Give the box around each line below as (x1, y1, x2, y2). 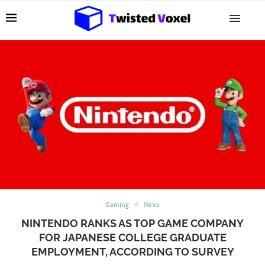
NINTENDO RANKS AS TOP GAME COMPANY (21, 216, 244, 230)
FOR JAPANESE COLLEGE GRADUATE (38, 231, 227, 244)
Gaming (105, 200, 129, 209)
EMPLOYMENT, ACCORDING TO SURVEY (31, 245, 234, 258)
